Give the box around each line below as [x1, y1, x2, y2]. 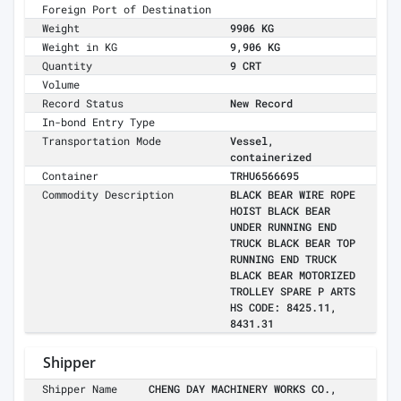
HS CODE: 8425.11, [230, 300, 337, 315]
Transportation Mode [42, 133, 162, 149]
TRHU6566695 [230, 168, 299, 183]
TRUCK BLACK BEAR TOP [230, 235, 355, 251]
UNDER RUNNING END [230, 219, 337, 235]
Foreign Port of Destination [42, 2, 212, 17]
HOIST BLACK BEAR [230, 203, 330, 218]
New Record [230, 96, 293, 111]
